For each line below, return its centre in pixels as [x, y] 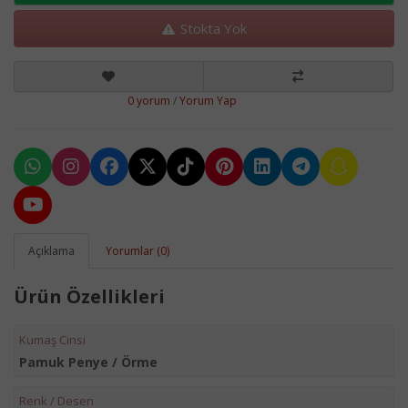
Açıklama [51, 251]
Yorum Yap [208, 101]
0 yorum [149, 101]
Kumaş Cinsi [52, 340]
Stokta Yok [211, 28]
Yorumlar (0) [138, 251]
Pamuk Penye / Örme [88, 362]
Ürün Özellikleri [89, 296]
